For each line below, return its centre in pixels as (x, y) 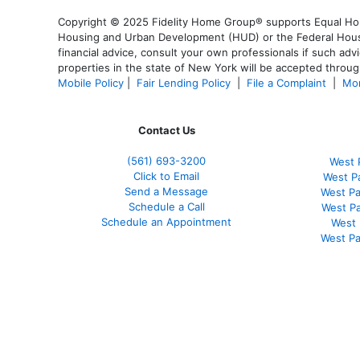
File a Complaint (288, 82)
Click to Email (166, 176)
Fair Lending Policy (184, 82)
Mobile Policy (91, 82)
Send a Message (166, 191)
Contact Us (166, 130)
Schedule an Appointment (166, 221)
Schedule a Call (166, 206)
